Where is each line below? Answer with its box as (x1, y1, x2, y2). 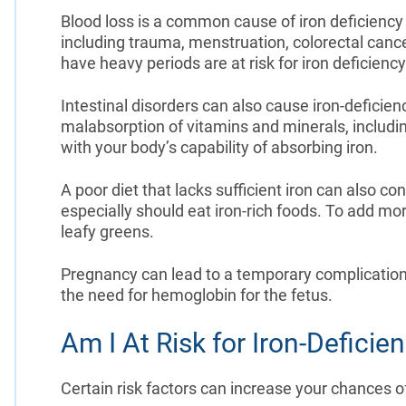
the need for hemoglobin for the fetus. (60, 285, 336, 304)
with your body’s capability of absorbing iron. (60, 137, 382, 157)
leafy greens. (60, 221, 158, 241)
